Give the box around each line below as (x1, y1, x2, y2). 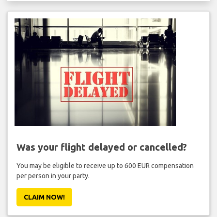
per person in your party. (16, 172, 90, 180)
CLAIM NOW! (23, 193, 65, 201)
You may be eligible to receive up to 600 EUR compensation (16, 162, 194, 170)
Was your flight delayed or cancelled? (16, 141, 187, 153)
